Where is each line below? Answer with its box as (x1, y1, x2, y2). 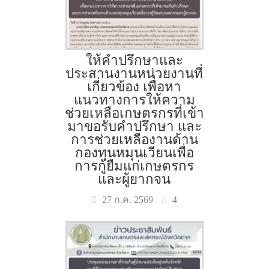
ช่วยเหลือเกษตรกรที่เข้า (64, 106, 204, 121)
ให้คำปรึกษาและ (85, 53, 183, 68)
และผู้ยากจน (98, 172, 171, 187)
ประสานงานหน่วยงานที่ (65, 66, 204, 81)
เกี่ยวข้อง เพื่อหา (87, 79, 182, 94)
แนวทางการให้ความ (73, 92, 195, 107)
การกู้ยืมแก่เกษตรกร (74, 159, 195, 174)
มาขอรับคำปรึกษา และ (67, 119, 202, 134)
